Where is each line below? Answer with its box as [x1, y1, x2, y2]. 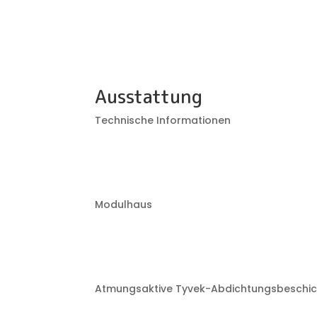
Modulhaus [95, 197, 153, 212]
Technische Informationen [95, 113, 231, 128]
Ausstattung [95, 83, 203, 110]
